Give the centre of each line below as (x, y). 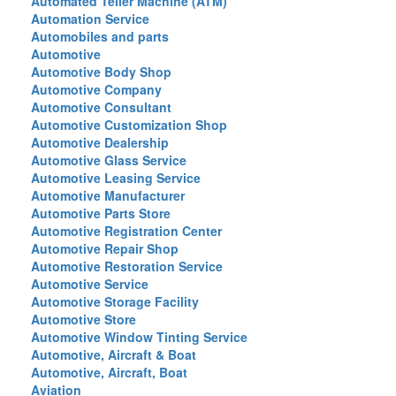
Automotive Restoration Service (127, 266)
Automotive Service (90, 284)
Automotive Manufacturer (108, 195)
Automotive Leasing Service (116, 178)
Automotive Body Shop (101, 72)
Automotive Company (96, 89)
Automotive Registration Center (126, 231)
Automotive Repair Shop (105, 248)
